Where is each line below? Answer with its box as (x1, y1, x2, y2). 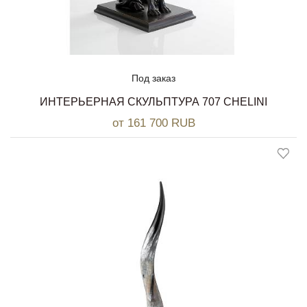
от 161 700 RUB (112, 116, 195, 130)
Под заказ (132, 73, 175, 84)
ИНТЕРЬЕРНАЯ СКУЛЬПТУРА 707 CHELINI (40, 96, 267, 108)
